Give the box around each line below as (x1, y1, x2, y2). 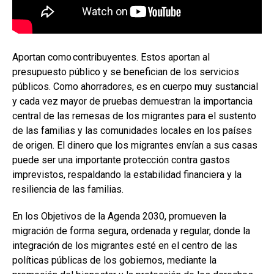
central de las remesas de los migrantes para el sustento (12, 110, 256, 122)
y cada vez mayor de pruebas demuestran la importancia (12, 95, 253, 108)
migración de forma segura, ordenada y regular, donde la (12, 225, 250, 237)
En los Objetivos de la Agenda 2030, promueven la (12, 210, 226, 223)
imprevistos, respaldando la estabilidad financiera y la (12, 169, 242, 181)
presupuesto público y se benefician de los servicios (12, 66, 239, 78)
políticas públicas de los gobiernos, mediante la (12, 254, 217, 267)
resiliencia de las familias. (12, 183, 124, 196)
